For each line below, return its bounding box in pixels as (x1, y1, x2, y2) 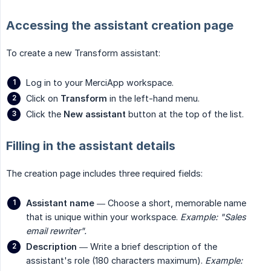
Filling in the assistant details (6, 138, 175, 153)
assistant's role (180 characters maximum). (26, 255, 205, 266)
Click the (26, 108, 64, 119)
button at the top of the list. (126, 108, 244, 119)
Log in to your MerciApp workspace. (26, 77, 174, 88)
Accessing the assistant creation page (6, 18, 233, 33)
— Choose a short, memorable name (94, 197, 246, 208)
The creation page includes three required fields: (6, 168, 203, 178)
